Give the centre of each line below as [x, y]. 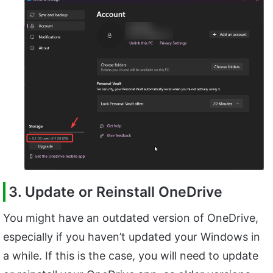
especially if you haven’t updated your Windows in [132, 237]
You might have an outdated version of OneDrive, [131, 218]
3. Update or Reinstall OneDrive [115, 192]
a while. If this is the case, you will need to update [131, 256]
